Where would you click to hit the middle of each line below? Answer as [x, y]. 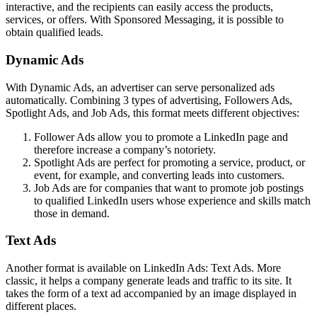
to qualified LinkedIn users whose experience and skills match [172, 200]
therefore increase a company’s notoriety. [125, 149]
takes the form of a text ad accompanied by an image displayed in [151, 294]
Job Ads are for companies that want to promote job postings [169, 188]
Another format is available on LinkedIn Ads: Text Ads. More [143, 268]
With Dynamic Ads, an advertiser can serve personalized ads [140, 87]
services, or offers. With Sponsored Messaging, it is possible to [145, 20]
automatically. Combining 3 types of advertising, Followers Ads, [149, 100]
